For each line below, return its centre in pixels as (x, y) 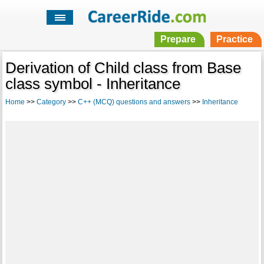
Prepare (178, 39)
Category (51, 102)
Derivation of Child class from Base (123, 68)
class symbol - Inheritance (93, 84)
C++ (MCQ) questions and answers (134, 102)
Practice (234, 39)
